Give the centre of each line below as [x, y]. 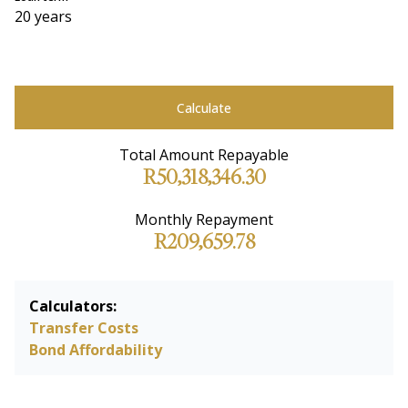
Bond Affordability [96, 350]
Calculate [204, 107]
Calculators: [73, 306]
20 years [43, 16]
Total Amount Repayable [204, 155]
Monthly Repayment [204, 219]
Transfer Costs [84, 328]
